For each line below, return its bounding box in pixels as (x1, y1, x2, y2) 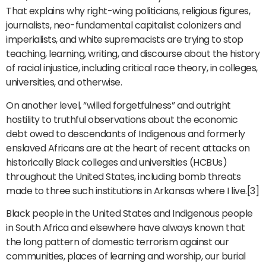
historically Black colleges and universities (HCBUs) (6, 155, 227, 169)
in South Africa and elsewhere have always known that (6, 220, 245, 235)
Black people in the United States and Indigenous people (6, 206, 253, 220)
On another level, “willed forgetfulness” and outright (6, 98, 231, 112)
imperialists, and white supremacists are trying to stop (6, 33, 243, 47)
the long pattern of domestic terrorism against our (6, 235, 229, 249)
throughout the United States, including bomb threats (6, 169, 240, 183)
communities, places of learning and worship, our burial (6, 249, 246, 263)
